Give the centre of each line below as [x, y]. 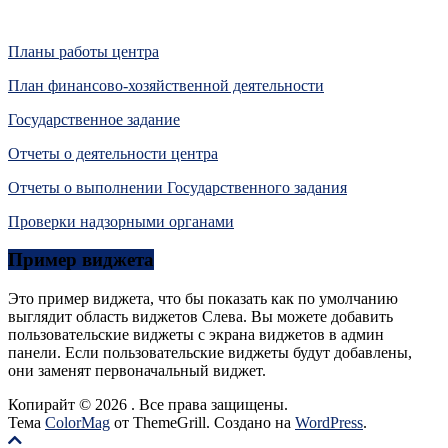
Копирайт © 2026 [69, 404]
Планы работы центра [83, 51]
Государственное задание [94, 119]
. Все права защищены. [209, 404]
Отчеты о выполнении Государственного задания [177, 187]
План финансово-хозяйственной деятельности [166, 85]
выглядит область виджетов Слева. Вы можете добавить [200, 316]
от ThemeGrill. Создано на [202, 422]
